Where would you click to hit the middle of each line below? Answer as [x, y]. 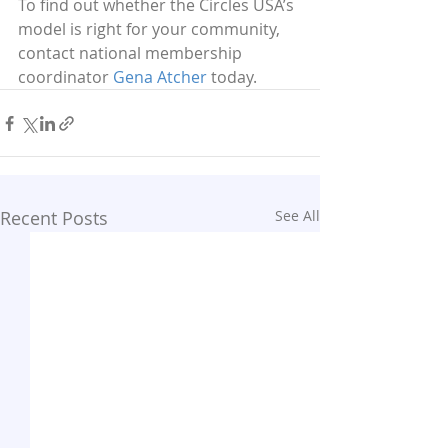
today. [232, 77]
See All [297, 215]
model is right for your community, [151, 29]
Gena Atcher [160, 77]
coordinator [65, 77]
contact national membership [132, 53]
